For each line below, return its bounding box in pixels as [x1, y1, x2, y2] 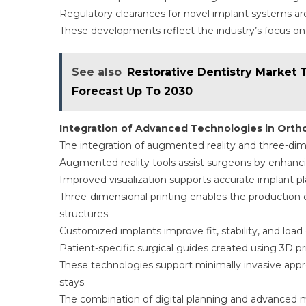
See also [72, 66, 122, 79]
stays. [59, 276, 86, 288]
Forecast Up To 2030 [72, 85, 193, 98]
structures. [59, 208, 110, 220]
